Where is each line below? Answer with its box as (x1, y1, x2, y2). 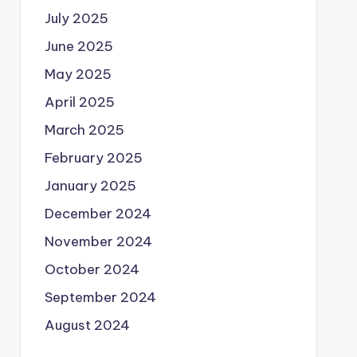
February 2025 (44, 149, 143, 167)
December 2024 (44, 205, 151, 222)
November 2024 (44, 233, 152, 250)
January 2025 (44, 177, 136, 194)
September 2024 (44, 288, 156, 306)
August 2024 (44, 316, 130, 334)
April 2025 (44, 93, 115, 111)
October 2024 (44, 261, 139, 278)
